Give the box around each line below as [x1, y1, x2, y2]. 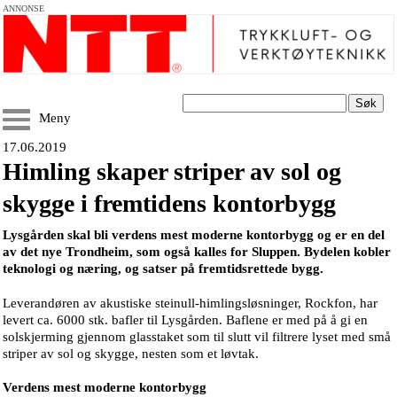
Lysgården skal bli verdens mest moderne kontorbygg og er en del [3, 228, 385, 242]
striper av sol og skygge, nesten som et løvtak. [3, 346, 259, 361]
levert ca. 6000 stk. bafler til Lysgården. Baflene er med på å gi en [3, 313, 368, 327]
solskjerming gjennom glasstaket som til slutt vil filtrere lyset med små [3, 330, 391, 344]
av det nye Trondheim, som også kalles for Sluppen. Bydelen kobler [3, 245, 391, 259]
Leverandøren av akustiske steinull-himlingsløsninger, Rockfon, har [3, 296, 378, 310]
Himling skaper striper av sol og [3, 158, 341, 185]
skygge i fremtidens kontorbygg [3, 190, 336, 217]
